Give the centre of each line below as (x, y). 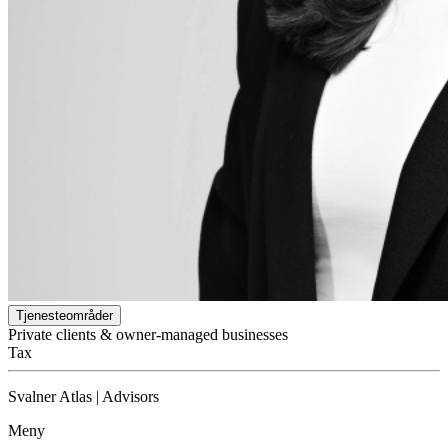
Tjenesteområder (64, 316)
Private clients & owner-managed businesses (148, 335)
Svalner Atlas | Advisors (83, 397)
